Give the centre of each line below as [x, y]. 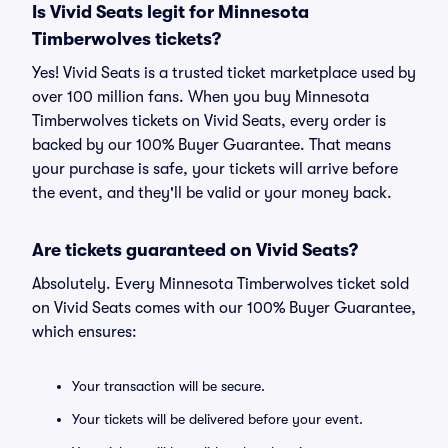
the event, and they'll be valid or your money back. [212, 193]
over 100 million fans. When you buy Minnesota [200, 97]
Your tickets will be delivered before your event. [217, 419]
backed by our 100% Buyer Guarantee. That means [211, 145]
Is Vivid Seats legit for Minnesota [170, 12]
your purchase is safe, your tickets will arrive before [215, 169]
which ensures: [84, 332]
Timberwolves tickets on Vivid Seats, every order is [209, 121]
